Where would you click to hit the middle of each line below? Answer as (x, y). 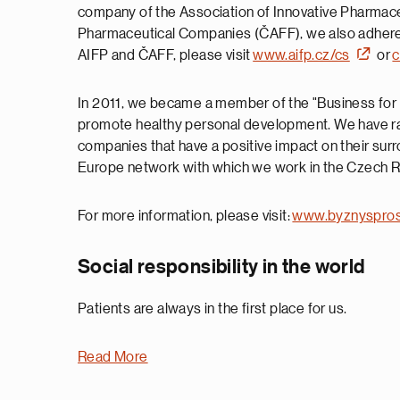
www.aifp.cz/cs (301, 55)
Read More (113, 357)
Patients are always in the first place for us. (212, 309)
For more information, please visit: (185, 216)
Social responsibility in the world (221, 267)
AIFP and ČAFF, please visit (166, 55)
